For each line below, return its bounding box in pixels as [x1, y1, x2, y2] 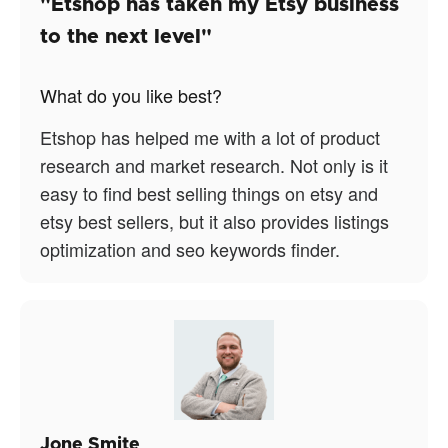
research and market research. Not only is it [40, 152, 388, 179]
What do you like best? [40, 82, 222, 109]
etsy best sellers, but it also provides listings [40, 208, 389, 235]
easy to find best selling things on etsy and [40, 180, 378, 207]
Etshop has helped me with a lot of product [40, 124, 380, 151]
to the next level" [40, 27, 212, 48]
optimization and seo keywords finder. [40, 236, 340, 263]
